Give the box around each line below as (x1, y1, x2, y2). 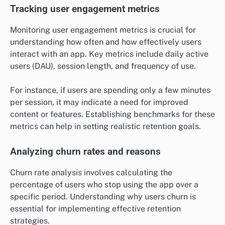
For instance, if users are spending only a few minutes (10, 85, 210, 95)
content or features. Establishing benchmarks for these (10, 109, 215, 119)
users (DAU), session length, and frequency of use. (10, 61, 196, 71)
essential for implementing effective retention (10, 204, 181, 214)
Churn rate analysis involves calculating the (10, 168, 172, 178)
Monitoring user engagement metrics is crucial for (10, 25, 196, 35)
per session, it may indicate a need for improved (10, 97, 188, 107)
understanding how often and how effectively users (10, 37, 201, 47)
